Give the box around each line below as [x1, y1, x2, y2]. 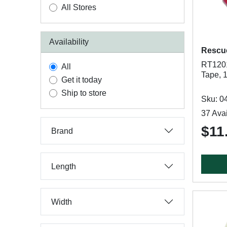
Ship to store [61, 89, 106, 97]
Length [51, 162, 76, 171]
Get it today [61, 75, 102, 84]
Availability [49, 37, 89, 46]
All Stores [61, 3, 96, 12]
